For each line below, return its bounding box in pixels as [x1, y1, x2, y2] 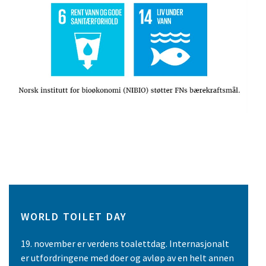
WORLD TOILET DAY [21, 210, 127, 224]
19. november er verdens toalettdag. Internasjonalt [21, 237, 229, 250]
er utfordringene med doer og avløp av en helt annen [21, 252, 234, 264]
